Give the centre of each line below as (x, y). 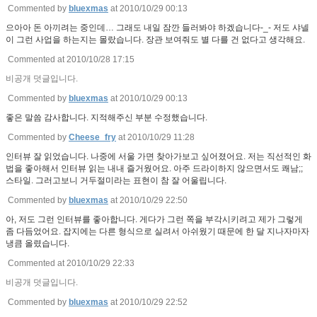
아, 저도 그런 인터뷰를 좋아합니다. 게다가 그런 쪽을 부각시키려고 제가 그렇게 (154, 220)
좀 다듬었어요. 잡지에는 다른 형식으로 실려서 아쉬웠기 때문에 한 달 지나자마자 (157, 232)
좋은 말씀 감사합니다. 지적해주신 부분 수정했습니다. (106, 118)
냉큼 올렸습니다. (38, 244)
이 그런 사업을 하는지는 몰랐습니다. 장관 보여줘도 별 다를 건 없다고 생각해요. (155, 40)
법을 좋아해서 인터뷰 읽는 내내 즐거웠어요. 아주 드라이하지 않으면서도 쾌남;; (154, 169)
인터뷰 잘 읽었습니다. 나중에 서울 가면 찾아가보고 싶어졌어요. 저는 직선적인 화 (158, 157)
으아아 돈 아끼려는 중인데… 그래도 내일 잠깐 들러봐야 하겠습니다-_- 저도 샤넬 (157, 28)
